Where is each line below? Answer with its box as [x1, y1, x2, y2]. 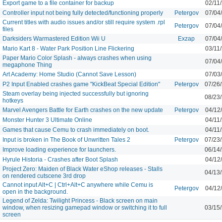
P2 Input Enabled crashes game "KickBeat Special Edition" [2, 80, 160, 88]
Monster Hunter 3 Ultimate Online [2, 116, 92, 123]
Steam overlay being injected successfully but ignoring [2, 90, 149, 97]
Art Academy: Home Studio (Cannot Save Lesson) [2, 70, 136, 78]
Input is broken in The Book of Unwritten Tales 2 [2, 136, 130, 143]
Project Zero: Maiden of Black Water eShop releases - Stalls [2, 165, 163, 172]
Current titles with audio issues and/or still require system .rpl [2, 18, 165, 26]
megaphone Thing [2, 61, 52, 68]
